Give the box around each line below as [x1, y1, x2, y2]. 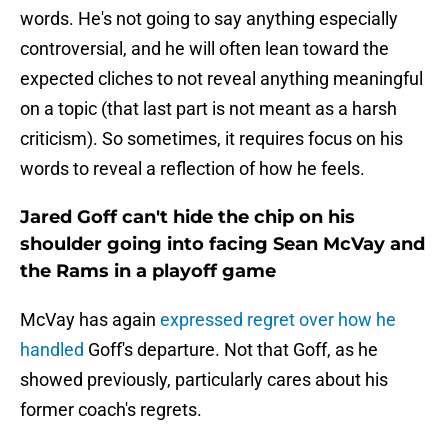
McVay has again [20, 309, 160, 331]
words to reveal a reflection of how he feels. [20, 158, 365, 180]
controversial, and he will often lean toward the [20, 38, 389, 60]
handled [20, 339, 84, 361]
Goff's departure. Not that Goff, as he [84, 339, 378, 361]
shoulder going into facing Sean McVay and [20, 233, 425, 256]
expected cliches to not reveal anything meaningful [20, 68, 423, 90]
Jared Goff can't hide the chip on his [20, 206, 355, 229]
